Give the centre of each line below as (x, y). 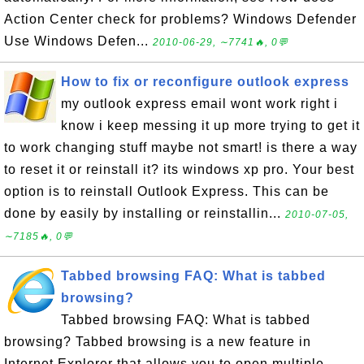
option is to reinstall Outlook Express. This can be (167, 191)
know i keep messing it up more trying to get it (210, 126)
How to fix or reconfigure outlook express (205, 82)
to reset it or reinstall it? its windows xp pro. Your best (179, 169)
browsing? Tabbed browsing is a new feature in (158, 342)
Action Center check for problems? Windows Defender (180, 19)
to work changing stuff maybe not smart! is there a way (181, 147)
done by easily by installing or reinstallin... (145, 213)
